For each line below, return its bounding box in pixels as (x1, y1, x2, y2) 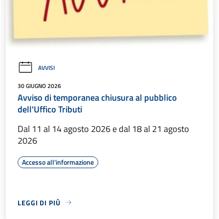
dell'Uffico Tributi (18, 102, 82, 116)
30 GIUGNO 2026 (18, 81, 61, 90)
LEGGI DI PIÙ (18, 197, 61, 208)
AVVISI (38, 63, 55, 72)
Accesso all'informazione (22, 156, 94, 167)
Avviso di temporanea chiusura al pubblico (18, 90, 177, 104)
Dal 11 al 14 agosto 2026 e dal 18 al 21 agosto (18, 122, 189, 135)
